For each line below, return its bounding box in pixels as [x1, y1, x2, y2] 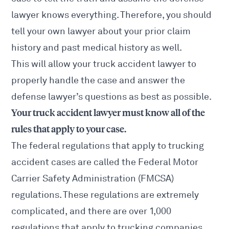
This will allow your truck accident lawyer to [11, 58, 197, 70]
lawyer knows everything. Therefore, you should [11, 9, 212, 21]
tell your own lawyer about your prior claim [11, 26, 191, 37]
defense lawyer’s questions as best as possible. [11, 91, 212, 103]
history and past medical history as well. [11, 42, 182, 54]
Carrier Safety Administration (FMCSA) [11, 173, 174, 185]
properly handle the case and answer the [11, 75, 186, 86]
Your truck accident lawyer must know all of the [11, 107, 205, 119]
